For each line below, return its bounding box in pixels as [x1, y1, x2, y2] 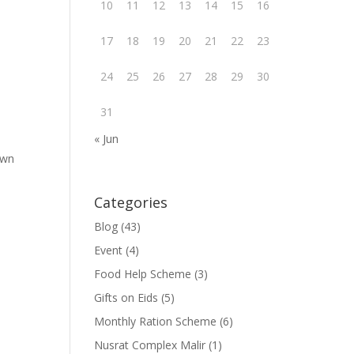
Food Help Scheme [94, 266, 192, 281]
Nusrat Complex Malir [94, 337, 206, 352]
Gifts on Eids [94, 290, 159, 305]
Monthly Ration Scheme [94, 314, 217, 329]
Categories [94, 193, 168, 212]
